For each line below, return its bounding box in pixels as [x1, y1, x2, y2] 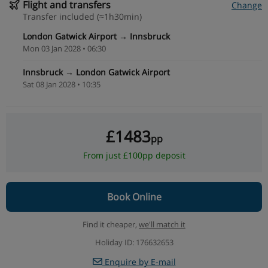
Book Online [106, 190, 162, 203]
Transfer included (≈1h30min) [23, 10, 142, 22]
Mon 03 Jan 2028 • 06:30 [23, 42, 106, 54]
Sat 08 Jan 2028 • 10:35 [23, 78, 100, 90]
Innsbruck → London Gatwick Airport [23, 66, 170, 78]
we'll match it [139, 218, 185, 230]
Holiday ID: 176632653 [95, 236, 173, 248]
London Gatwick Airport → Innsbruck [23, 30, 170, 42]
